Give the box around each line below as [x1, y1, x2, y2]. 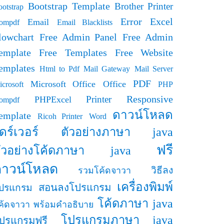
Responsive [126, 93, 173, 104]
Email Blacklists [56, 18, 113, 26]
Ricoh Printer [37, 112, 82, 120]
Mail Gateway [83, 64, 130, 73]
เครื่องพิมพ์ [117, 180, 173, 193]
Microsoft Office [30, 79, 96, 89]
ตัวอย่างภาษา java [60, 125, 173, 138]
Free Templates [39, 47, 107, 58]
